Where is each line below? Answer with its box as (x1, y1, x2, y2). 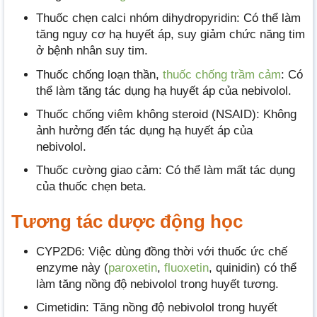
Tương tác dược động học (11, 211, 243, 233)
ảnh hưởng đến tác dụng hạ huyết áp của (36, 123, 253, 137)
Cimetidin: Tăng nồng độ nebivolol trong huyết (36, 301, 277, 315)
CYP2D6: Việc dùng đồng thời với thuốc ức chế (36, 245, 287, 259)
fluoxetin (164, 261, 209, 275)
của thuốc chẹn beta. (36, 180, 146, 194)
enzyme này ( (36, 261, 108, 275)
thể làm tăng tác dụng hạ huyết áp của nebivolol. (36, 83, 292, 98)
